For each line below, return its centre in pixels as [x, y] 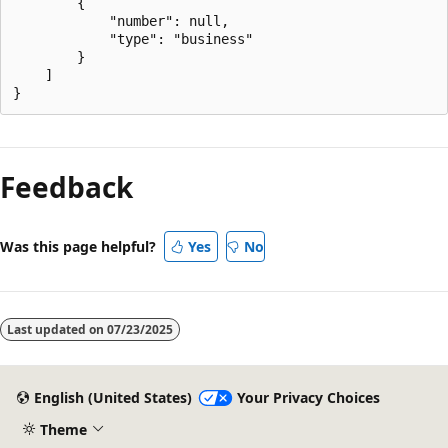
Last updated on [57, 329]
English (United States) [112, 398]
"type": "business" [133, 38]
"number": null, [121, 20]
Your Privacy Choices [308, 398]
